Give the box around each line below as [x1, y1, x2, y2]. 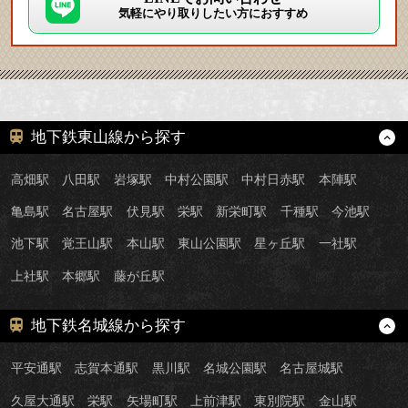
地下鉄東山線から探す [31, 127, 187, 146]
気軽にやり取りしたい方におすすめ [118, 6, 308, 21]
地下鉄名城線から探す [31, 317, 187, 335]
